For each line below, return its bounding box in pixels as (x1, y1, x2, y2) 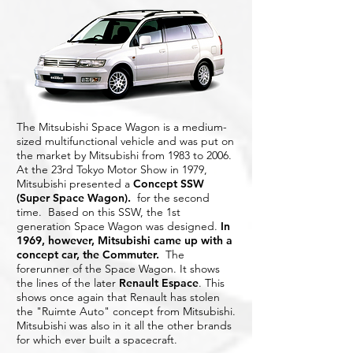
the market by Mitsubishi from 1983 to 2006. (17, 148, 232, 162)
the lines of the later (17, 276, 119, 290)
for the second (131, 191, 210, 205)
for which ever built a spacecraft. (17, 333, 177, 347)
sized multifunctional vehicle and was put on (17, 134, 234, 148)
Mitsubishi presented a (17, 176, 133, 191)
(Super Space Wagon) (17, 191, 128, 205)
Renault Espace (119, 276, 199, 290)
